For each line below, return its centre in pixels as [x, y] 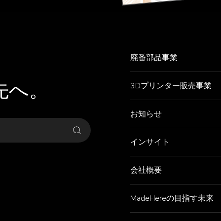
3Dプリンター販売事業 [171, 86]
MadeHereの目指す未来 [172, 198]
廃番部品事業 [154, 57]
